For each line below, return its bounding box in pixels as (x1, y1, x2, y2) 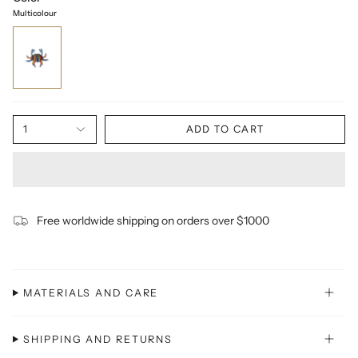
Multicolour (13, 7, 57, 18)
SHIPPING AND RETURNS (23, 332, 173, 345)
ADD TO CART (185, 123, 265, 136)
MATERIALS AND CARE (23, 286, 159, 299)
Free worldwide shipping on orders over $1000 (37, 213, 269, 228)
